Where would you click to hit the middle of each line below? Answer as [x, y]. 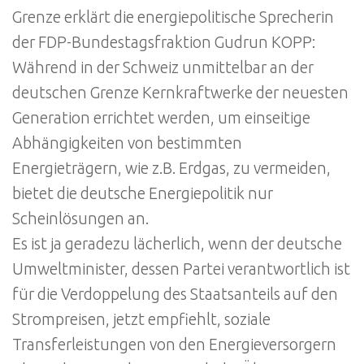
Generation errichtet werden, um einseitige [161, 117]
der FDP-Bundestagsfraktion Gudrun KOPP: [164, 42]
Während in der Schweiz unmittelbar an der [163, 67]
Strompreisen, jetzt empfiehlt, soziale [141, 319]
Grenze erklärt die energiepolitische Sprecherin [173, 17]
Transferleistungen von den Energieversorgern [174, 344]
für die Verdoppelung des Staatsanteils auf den [175, 294]
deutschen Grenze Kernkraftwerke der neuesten [180, 92]
